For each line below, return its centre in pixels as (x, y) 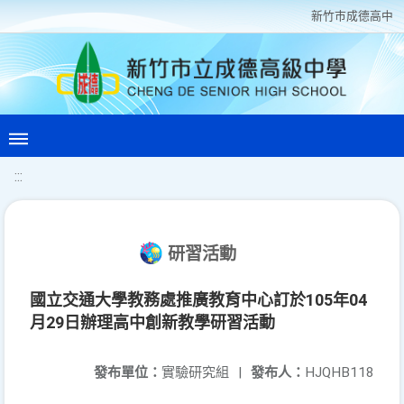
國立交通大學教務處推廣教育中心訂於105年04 (198, 300)
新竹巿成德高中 (352, 16)
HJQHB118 (340, 372)
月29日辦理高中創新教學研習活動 (152, 322)
